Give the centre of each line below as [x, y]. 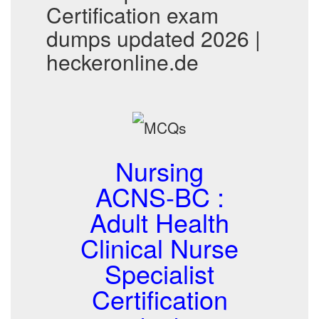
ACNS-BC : [159, 196]
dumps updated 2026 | [153, 38]
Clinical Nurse [159, 247]
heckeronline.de [122, 62]
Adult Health [159, 222]
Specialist [159, 273]
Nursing [159, 171]
